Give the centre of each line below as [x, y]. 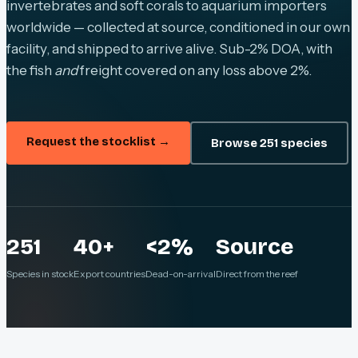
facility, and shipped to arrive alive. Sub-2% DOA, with [169, 49]
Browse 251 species [269, 143]
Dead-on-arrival [181, 274]
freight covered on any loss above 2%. [195, 70]
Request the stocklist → [98, 142]
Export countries [109, 274]
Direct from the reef [257, 274]
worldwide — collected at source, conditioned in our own [178, 27]
